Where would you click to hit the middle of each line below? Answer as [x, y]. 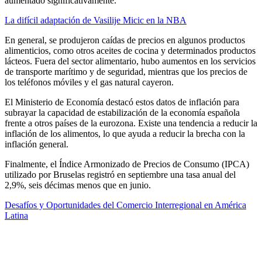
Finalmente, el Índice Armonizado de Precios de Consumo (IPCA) [127, 164]
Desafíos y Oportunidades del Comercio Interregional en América [125, 205]
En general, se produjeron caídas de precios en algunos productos [125, 40]
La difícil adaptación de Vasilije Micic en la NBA [96, 20]
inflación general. [37, 144]
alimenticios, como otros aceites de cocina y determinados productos [130, 50]
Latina [16, 215]
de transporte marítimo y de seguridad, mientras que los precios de [126, 71]
